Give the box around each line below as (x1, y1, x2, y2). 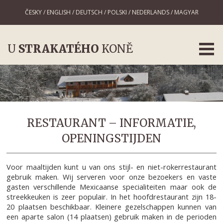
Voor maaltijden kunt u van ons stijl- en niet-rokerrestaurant (6, 162, 217, 172)
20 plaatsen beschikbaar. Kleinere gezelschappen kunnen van (6, 202, 217, 212)
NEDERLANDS (131, 8, 169, 16)
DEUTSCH (75, 8, 103, 16)
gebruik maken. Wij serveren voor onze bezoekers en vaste (6, 172, 217, 182)
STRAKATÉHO (18, 42, 99, 56)
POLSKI (107, 8, 127, 16)
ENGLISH (46, 8, 71, 16)
